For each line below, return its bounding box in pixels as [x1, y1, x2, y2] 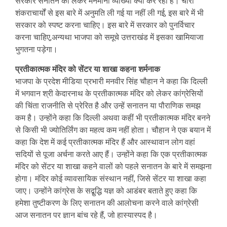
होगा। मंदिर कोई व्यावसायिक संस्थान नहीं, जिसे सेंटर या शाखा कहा [15, 174, 206, 183]
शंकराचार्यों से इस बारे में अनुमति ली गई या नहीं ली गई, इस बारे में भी [15, 8, 204, 18]
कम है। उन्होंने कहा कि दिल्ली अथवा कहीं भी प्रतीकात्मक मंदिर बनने [15, 113, 210, 123]
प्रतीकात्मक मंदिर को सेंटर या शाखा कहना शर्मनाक [15, 64, 160, 74]
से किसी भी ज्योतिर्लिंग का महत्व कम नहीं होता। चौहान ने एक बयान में [15, 125, 211, 135]
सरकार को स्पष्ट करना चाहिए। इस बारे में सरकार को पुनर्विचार [15, 20, 195, 30]
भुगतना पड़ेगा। [15, 45, 58, 54]
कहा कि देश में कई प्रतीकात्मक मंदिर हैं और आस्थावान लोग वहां [15, 137, 195, 147]
